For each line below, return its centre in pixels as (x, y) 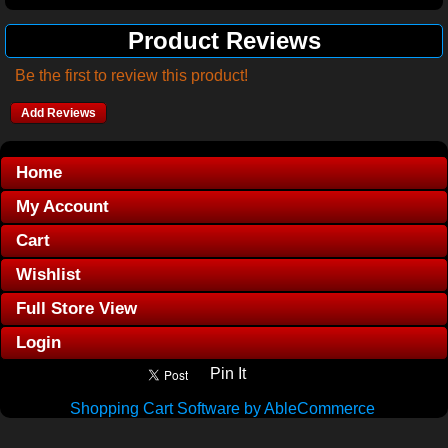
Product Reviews (224, 40)
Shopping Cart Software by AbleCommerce (222, 408)
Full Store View (76, 308)
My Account (62, 206)
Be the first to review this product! (131, 75)
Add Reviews (58, 113)
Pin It (228, 373)
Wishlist (48, 274)
